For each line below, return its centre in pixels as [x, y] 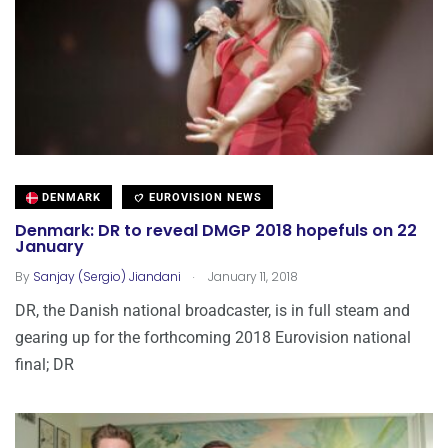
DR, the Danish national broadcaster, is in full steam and [212, 310]
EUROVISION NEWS [203, 197]
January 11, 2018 [251, 276]
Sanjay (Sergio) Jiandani [107, 276]
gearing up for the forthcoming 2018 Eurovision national [213, 337]
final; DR [44, 364]
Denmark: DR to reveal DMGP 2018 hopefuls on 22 [216, 231]
